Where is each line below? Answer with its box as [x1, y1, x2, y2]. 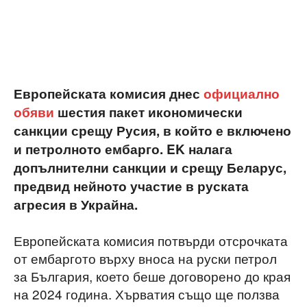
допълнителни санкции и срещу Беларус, [14, 158, 286, 177]
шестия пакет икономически [54, 103, 243, 122]
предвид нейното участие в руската [14, 177, 249, 196]
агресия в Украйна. [14, 195, 138, 214]
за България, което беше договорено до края [14, 267, 291, 286]
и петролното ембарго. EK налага [14, 140, 232, 159]
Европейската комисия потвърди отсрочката [14, 231, 288, 250]
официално [204, 84, 280, 103]
